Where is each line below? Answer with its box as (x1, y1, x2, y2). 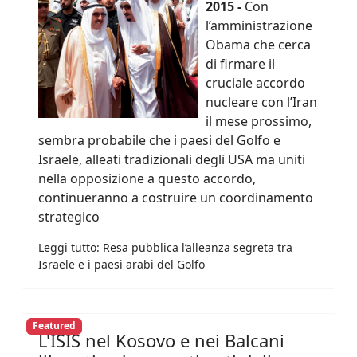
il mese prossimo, (206, 112, 312, 131)
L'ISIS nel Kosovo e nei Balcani (38, 328, 284, 353)
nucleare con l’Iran (206, 93, 317, 112)
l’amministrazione (206, 17, 312, 35)
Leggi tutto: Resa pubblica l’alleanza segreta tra (38, 240, 292, 256)
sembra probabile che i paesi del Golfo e (38, 131, 280, 150)
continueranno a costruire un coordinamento (38, 189, 313, 207)
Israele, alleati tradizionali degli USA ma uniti (38, 151, 305, 169)
